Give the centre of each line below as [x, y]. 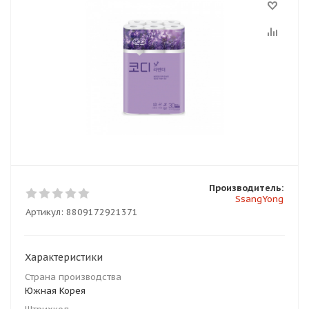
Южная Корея [55, 291]
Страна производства [73, 277]
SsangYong [259, 199]
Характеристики [64, 257]
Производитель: [246, 188]
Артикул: [44, 212]
